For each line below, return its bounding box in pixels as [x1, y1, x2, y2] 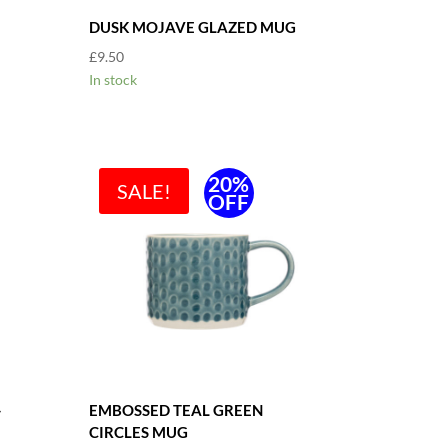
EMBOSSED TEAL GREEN [89, 400, 264, 419]
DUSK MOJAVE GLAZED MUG [89, 17, 297, 36]
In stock [89, 70, 138, 88]
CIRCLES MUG [89, 422, 189, 441]
